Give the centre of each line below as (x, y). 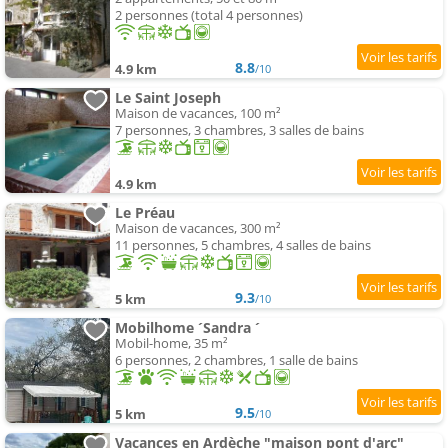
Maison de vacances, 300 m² (198, 228)
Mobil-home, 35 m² (171, 343)
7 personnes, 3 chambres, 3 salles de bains (239, 130)
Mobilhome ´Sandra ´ (187, 328)
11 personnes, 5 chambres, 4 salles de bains (243, 245)
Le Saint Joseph (168, 98)
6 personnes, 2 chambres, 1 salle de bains (236, 360)
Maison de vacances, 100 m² (198, 113)
